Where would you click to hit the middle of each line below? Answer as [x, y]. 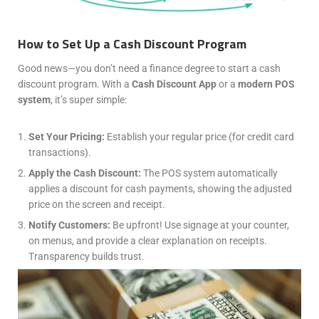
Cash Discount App [174, 84]
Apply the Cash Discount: [85, 173]
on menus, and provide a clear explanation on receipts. [148, 240]
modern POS [266, 84]
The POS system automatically [209, 173]
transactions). [60, 152]
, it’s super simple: [89, 99]
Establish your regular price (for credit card [199, 136]
